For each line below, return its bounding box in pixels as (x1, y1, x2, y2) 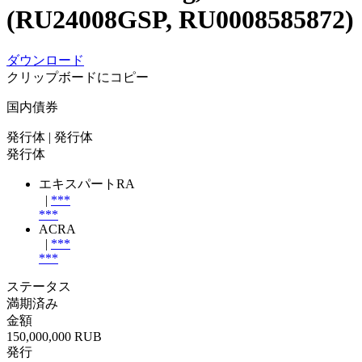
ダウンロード (6, 53, 84, 67)
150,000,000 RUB (6, 329, 102, 343)
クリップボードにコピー (6, 69, 149, 84)
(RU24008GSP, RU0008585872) (6, 5, 354, 35)
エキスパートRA (39, 176, 135, 191)
